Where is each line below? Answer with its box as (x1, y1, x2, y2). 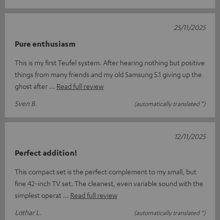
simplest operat (15, 191, 63, 200)
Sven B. (15, 99, 37, 108)
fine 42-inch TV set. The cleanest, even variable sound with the (15, 179, 203, 188)
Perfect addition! (15, 148, 77, 158)
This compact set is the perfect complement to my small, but (15, 167, 196, 176)
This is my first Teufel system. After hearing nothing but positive (15, 58, 205, 67)
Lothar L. (15, 208, 42, 217)
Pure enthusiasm (15, 39, 76, 49)
